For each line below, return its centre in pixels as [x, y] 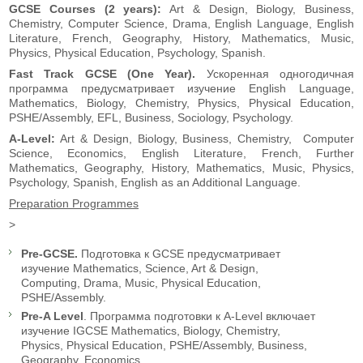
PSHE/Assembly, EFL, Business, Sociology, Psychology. [151, 117]
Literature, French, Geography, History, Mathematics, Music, [181, 38]
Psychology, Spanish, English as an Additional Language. [155, 182]
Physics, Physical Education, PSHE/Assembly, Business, [164, 345]
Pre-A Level [52, 316]
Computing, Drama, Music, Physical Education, [141, 282]
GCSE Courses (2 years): [85, 9]
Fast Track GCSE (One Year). [102, 73]
